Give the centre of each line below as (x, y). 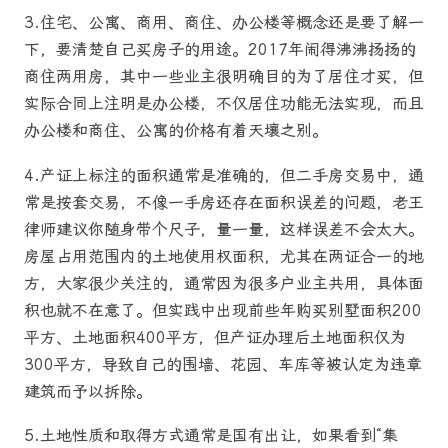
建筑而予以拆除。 (88, 391)
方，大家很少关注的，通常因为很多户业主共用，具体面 (224, 283)
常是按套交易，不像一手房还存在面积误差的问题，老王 (224, 202)
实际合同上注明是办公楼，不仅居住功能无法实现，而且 (224, 104)
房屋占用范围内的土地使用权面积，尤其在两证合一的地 (224, 256)
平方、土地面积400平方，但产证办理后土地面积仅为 (215, 337)
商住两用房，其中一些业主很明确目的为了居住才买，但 (224, 77)
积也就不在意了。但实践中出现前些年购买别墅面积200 (223, 310)
